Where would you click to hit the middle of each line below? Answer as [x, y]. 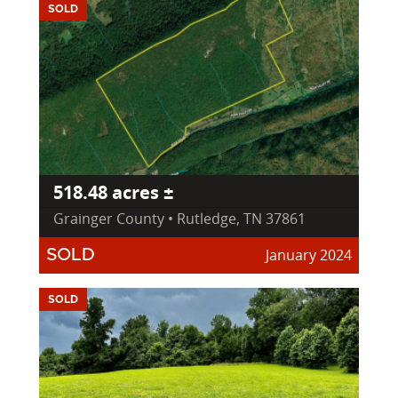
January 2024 [309, 255]
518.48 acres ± [113, 192]
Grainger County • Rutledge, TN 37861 [179, 218]
